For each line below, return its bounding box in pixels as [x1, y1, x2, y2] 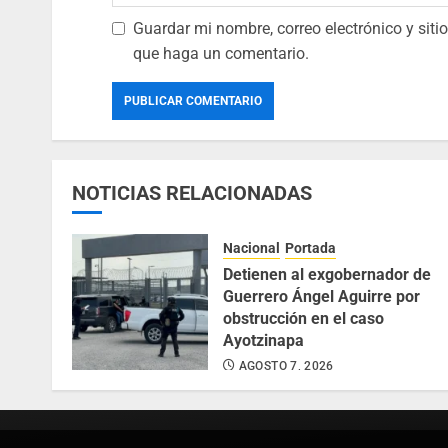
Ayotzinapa [223, 331, 304, 351]
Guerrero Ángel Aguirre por [223, 287, 420, 307]
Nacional [223, 240, 280, 257]
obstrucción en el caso [223, 309, 384, 329]
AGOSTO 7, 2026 [238, 359, 334, 374]
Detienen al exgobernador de [223, 265, 431, 285]
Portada [285, 240, 336, 257]
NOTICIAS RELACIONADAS [72, 181, 312, 206]
